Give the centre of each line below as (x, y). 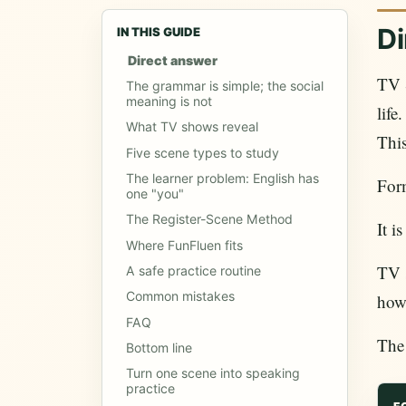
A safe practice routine (193, 270)
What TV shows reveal (192, 127)
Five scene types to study (202, 152)
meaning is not (169, 101)
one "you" (155, 193)
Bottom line (159, 347)
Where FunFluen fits (184, 245)
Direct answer (172, 60)
